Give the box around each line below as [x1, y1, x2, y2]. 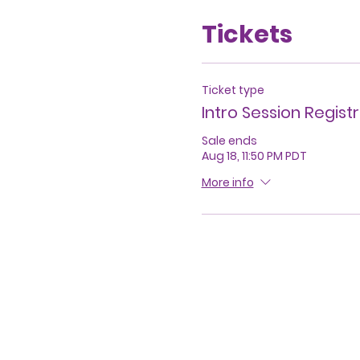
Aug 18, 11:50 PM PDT [201, 147, 307, 164]
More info [201, 174, 254, 191]
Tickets [201, 17, 292, 51]
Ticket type [201, 81, 264, 98]
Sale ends [201, 132, 257, 149]
